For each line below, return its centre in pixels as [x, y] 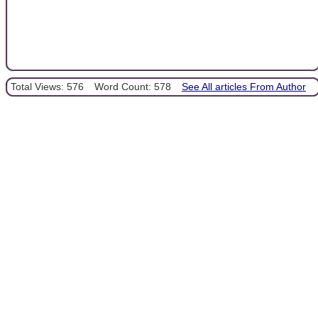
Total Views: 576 [47, 86]
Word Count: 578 [133, 86]
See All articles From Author [244, 86]
